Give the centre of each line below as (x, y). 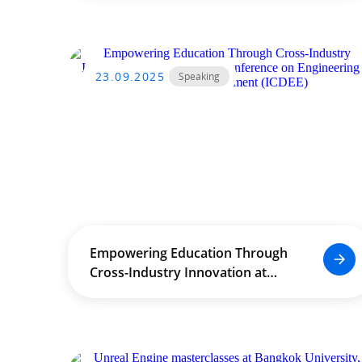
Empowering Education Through (188, 253)
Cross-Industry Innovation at (178, 272)
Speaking (199, 76)
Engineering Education (158, 311)
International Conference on (176, 292)
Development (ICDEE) (155, 330)
